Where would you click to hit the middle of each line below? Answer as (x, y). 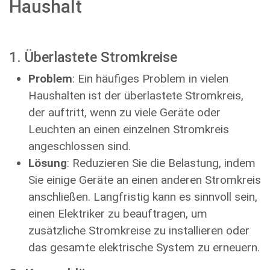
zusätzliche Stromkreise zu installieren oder (139, 231)
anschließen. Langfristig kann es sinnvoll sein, (143, 197)
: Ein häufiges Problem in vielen (150, 79)
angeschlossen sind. (80, 146)
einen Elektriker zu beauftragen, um (118, 214)
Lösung (48, 163)
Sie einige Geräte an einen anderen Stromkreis (145, 180)
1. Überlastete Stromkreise (93, 57)
